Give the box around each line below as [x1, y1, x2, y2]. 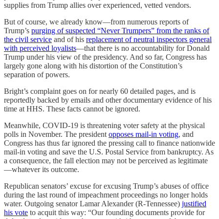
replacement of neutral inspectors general [86, 35, 212, 44]
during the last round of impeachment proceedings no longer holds [4, 190, 208, 199]
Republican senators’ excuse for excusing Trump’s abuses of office [4, 181, 209, 190]
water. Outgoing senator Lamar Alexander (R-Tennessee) [4, 199, 182, 208]
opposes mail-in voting [109, 130, 178, 138]
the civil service [4, 35, 52, 44]
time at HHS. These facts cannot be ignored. [4, 104, 140, 113]
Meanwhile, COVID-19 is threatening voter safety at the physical [4, 121, 205, 130]
